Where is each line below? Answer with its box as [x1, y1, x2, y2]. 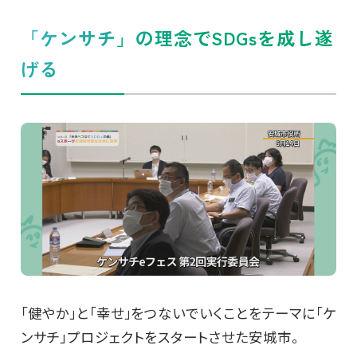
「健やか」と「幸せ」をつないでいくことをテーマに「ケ [20, 303, 336, 324]
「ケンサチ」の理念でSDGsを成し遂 [20, 25, 335, 52]
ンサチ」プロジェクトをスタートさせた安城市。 [20, 327, 299, 347]
